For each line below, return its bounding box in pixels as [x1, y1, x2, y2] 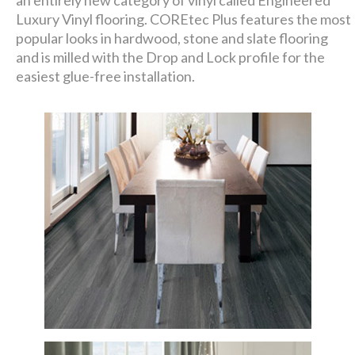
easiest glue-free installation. [16, 67, 196, 85]
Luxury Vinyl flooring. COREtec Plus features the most [16, 10, 352, 28]
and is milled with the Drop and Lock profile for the [16, 48, 326, 66]
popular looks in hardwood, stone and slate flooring [16, 29, 329, 47]
